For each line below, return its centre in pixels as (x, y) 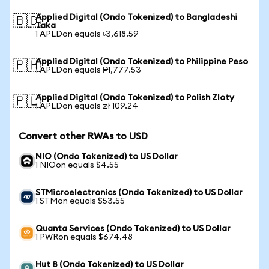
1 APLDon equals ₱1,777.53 (88, 70)
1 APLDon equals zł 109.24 (87, 106)
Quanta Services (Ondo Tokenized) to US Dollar (133, 229)
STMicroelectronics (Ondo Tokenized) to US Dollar (139, 193)
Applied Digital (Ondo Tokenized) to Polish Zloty (135, 98)
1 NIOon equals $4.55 (77, 165)
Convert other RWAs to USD (83, 136)
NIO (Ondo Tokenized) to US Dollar (107, 157)
